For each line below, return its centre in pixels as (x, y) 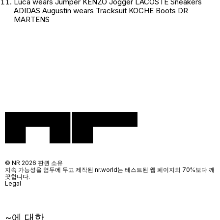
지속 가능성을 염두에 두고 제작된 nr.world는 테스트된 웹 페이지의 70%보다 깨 (110, 169)
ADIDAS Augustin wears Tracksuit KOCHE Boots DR (101, 11)
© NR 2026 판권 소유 (34, 163)
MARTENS (32, 20)
